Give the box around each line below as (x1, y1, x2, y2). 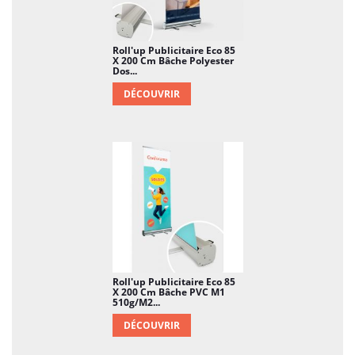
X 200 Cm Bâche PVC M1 (112, 285, 225, 299)
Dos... (112, 64, 137, 78)
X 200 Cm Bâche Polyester (112, 54, 234, 67)
